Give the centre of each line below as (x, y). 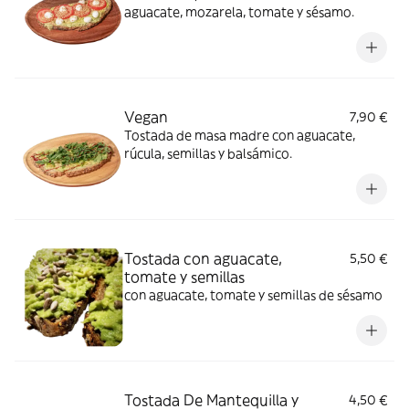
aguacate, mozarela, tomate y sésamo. (239, 12)
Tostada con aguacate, (203, 258)
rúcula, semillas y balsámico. (208, 153)
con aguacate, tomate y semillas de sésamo (253, 295)
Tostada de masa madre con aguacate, (240, 135)
